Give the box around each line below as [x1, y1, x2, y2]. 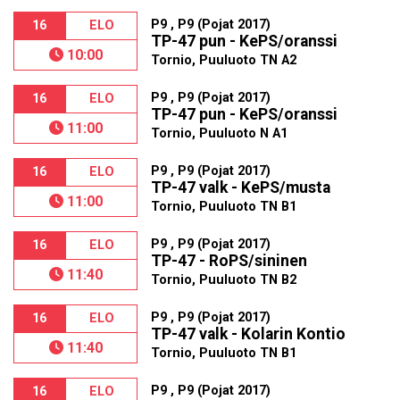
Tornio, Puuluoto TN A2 [151, 53, 297, 68]
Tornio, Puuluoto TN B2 [151, 272, 297, 287]
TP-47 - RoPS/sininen [151, 252, 308, 270]
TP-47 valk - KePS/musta [151, 179, 331, 196]
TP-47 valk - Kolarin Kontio [151, 325, 346, 343]
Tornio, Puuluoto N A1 [151, 126, 288, 141]
